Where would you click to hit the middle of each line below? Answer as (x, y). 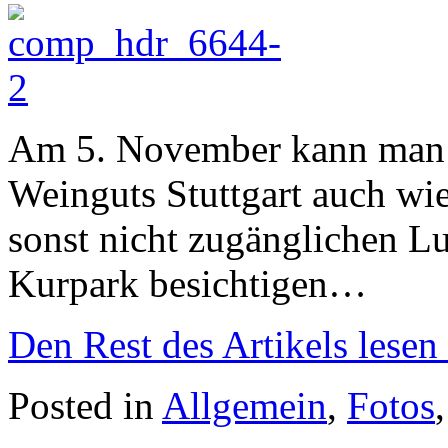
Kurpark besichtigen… (187, 284)
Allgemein (244, 406)
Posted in (85, 406)
